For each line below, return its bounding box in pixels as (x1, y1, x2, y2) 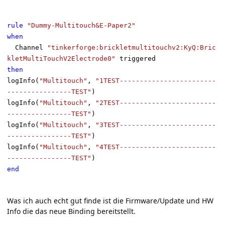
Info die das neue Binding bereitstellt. (7, 206, 136, 216)
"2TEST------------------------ (95, 99, 216, 107)
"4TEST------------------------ (95, 143, 216, 151)
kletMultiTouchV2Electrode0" (7, 55, 116, 63)
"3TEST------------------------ (95, 121, 216, 129)
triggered (116, 55, 156, 63)
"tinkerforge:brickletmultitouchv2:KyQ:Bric (47, 44, 216, 52)
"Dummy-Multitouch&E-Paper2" (27, 22, 136, 30)
